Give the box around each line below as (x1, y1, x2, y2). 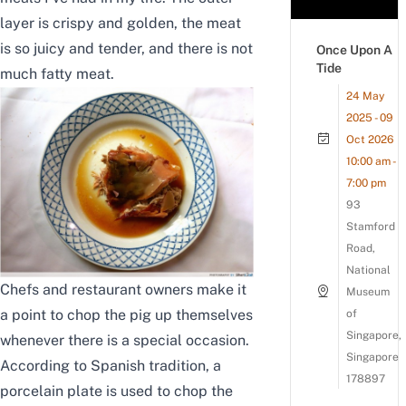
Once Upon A (316, 43, 392, 57)
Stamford (346, 220, 395, 233)
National (346, 264, 391, 276)
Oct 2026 (346, 133, 393, 146)
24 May (346, 90, 384, 102)
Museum (346, 285, 390, 298)
